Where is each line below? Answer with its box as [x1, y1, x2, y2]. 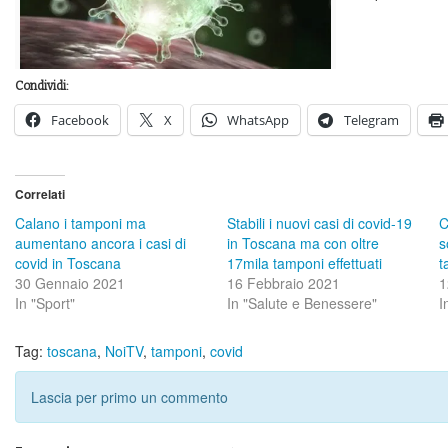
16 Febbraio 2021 [226, 273, 340, 294]
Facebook [51, 111, 109, 130]
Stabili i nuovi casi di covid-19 [226, 213, 412, 234]
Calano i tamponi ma [15, 213, 146, 234]
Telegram [344, 111, 399, 130]
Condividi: [15, 79, 69, 94]
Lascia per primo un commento [31, 387, 228, 408]
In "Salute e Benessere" [226, 293, 377, 314]
